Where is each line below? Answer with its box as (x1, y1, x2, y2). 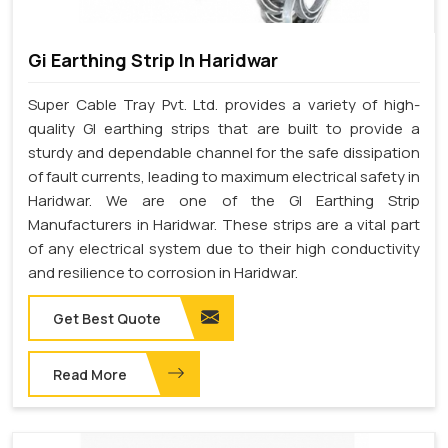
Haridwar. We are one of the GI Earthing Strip (28, 189, 420, 211)
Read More (53, 364, 127, 384)
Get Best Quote (53, 308, 161, 328)
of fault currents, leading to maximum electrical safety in (28, 165, 420, 187)
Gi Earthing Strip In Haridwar (28, 47, 278, 72)
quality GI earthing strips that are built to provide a (28, 117, 420, 139)
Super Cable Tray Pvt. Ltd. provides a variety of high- (28, 93, 420, 115)
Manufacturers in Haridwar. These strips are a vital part (28, 213, 420, 235)
